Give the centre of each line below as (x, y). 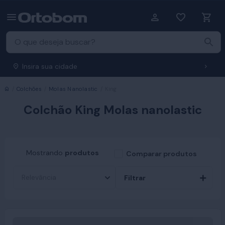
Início (17, 88)
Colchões (29, 89)
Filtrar (135, 178)
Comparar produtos (161, 154)
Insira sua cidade (50, 66)
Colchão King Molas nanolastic (113, 110)
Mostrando (45, 153)
